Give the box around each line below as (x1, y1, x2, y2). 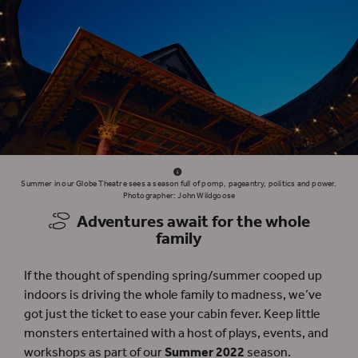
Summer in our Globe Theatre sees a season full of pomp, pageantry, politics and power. (21, 175, 337, 192)
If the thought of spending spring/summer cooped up (24, 264, 322, 289)
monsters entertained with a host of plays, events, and (24, 321, 328, 347)
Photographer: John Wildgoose (122, 187, 236, 204)
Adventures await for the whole (70, 206, 310, 240)
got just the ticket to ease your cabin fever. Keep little (24, 302, 320, 328)
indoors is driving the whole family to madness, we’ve (24, 283, 322, 308)
